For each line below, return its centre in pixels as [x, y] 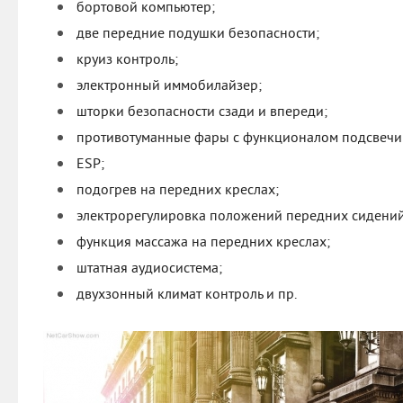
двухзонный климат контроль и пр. [187, 296]
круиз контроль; [127, 61]
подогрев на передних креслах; [178, 191]
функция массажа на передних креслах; [203, 243]
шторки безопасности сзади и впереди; [202, 113]
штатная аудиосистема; [149, 269]
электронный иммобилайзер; [169, 87]
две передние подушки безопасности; [198, 35]
